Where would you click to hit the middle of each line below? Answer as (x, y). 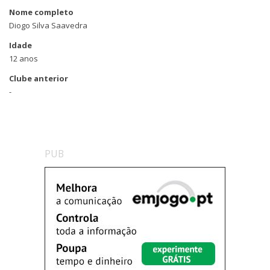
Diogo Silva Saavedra (48, 25)
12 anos (24, 58)
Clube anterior (39, 78)
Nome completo (41, 12)
